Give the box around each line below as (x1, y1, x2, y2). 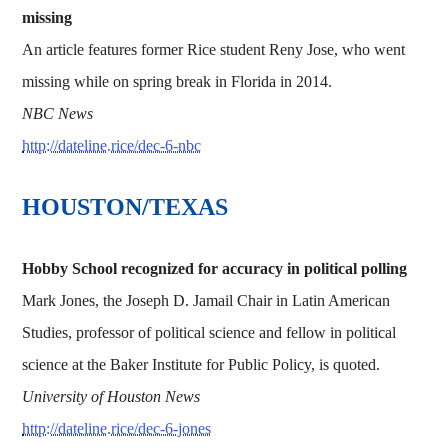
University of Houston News (22, 387, 201, 405)
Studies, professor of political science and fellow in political (22, 323, 397, 341)
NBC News (22, 104, 94, 122)
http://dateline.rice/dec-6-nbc (22, 136, 202, 154)
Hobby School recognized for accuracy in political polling (22, 259, 408, 277)
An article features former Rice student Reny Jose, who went (22, 40, 406, 58)
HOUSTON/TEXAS (22, 193, 229, 220)
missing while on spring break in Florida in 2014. (22, 72, 333, 90)
